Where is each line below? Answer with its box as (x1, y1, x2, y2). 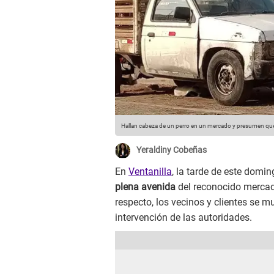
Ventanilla (128, 166, 172, 178)
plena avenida (115, 181, 176, 193)
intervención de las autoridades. (115, 212, 252, 224)
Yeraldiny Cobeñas (136, 145, 207, 155)
